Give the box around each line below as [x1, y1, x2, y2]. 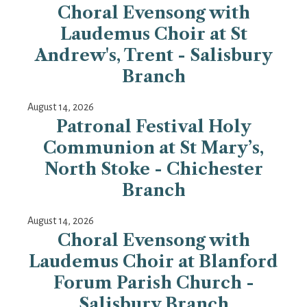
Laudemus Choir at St [60, 24, 247, 45]
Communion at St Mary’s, [43, 138, 264, 158]
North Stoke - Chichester [44, 159, 263, 180]
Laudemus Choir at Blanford [29, 251, 278, 272]
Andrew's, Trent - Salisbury [34, 45, 273, 66]
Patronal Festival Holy [56, 116, 251, 137]
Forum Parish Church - [53, 273, 254, 293]
